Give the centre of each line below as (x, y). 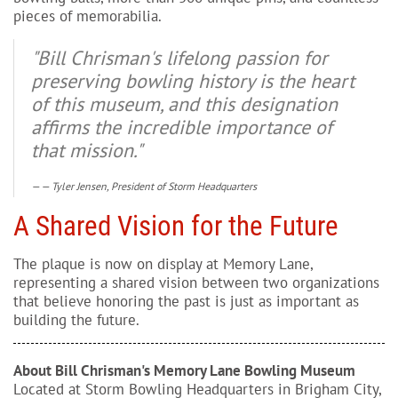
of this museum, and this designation (184, 104)
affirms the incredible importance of (182, 127)
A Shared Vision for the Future (176, 226)
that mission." (87, 150)
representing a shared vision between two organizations (196, 283)
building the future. (76, 320)
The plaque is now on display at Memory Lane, (163, 264)
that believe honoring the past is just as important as (186, 301)
